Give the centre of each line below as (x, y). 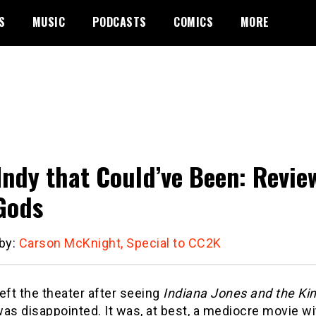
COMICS (193, 22)
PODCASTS (119, 22)
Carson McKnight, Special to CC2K (120, 243)
